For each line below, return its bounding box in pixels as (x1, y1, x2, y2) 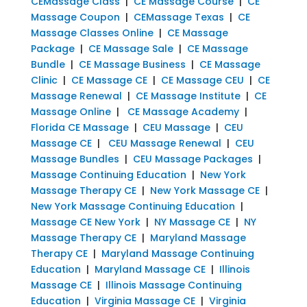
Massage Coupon (30, 10, 120, 24)
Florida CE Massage (30, 120, 129, 134)
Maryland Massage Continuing (101, 246, 254, 260)
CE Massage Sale (88, 41, 173, 56)
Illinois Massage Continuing (105, 278, 242, 292)
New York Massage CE (149, 183, 260, 197)
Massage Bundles (30, 151, 119, 166)
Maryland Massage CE (94, 262, 206, 276)
